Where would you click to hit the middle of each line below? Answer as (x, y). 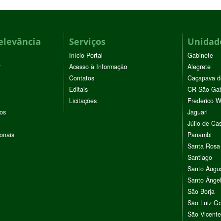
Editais (78, 90)
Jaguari (198, 112)
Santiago (200, 158)
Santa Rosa (204, 146)
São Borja (201, 192)
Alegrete (199, 67)
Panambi (200, 135)
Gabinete (200, 55)
